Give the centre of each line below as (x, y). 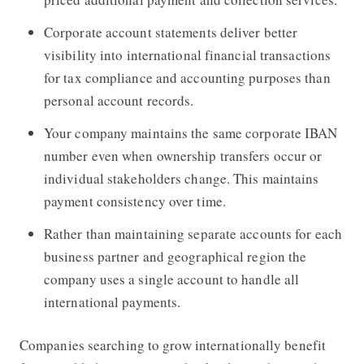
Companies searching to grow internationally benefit (173, 344)
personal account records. (119, 100)
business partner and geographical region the (175, 256)
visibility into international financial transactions (187, 54)
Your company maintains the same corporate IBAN (191, 132)
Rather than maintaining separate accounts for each (193, 233)
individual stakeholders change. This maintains (181, 178)
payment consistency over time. (134, 201)
